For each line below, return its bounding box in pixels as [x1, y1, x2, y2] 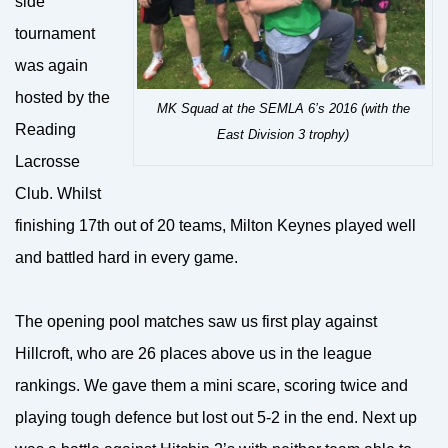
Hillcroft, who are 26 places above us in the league [15, 345, 372, 362]
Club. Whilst [15, 185, 101, 202]
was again [15, 57, 88, 74]
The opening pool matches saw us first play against [15, 313, 377, 330]
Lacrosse [15, 153, 80, 170]
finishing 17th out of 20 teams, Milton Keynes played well [15, 217, 416, 234]
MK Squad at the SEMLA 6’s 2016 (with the [156, 100, 410, 116]
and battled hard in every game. [15, 249, 238, 266]
